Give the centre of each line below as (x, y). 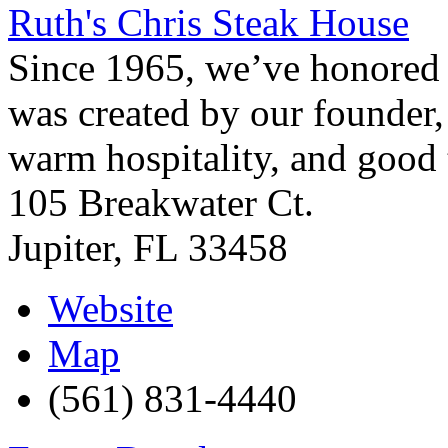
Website (110, 308)
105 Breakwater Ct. (161, 202)
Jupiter (60, 247)
